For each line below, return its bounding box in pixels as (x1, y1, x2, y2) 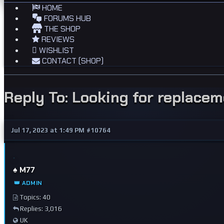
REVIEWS (39, 34, 74, 44)
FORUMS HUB (42, 13, 91, 23)
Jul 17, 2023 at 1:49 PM (11, 126, 84, 134)
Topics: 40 (20, 193, 50, 201)
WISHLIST (37, 45, 74, 55)
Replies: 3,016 (20, 204, 62, 212)
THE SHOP (42, 23, 80, 34)
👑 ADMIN (14, 178, 42, 187)
